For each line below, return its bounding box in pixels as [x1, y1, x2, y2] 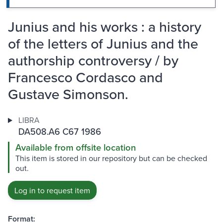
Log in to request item [14, 185, 90, 196]
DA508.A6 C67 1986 [18, 125, 101, 138]
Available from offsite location [15, 141, 136, 155]
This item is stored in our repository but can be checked [15, 153, 207, 164]
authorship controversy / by [8, 50, 178, 71]
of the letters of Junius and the [8, 33, 198, 54]
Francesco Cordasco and [8, 67, 163, 88]
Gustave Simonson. [8, 84, 128, 105]
